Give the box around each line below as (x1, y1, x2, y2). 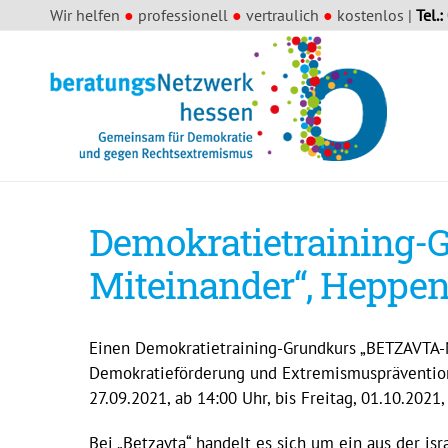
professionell (134, 5, 232, 25)
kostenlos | (333, 5, 416, 25)
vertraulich (242, 5, 323, 25)
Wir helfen (50, 5, 124, 25)
